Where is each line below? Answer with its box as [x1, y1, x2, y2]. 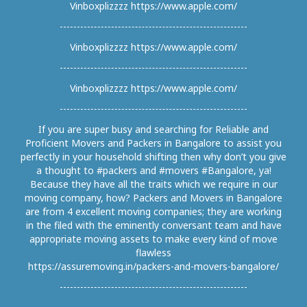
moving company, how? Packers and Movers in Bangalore [25, 191, 282, 205]
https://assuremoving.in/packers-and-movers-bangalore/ [28, 260, 279, 273]
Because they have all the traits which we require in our [29, 177, 278, 191]
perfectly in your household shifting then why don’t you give [21, 150, 286, 164]
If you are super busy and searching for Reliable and [38, 123, 269, 136]
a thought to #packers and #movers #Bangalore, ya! [36, 164, 271, 177]
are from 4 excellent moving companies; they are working [25, 205, 282, 219]
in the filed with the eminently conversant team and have [25, 219, 282, 232]
